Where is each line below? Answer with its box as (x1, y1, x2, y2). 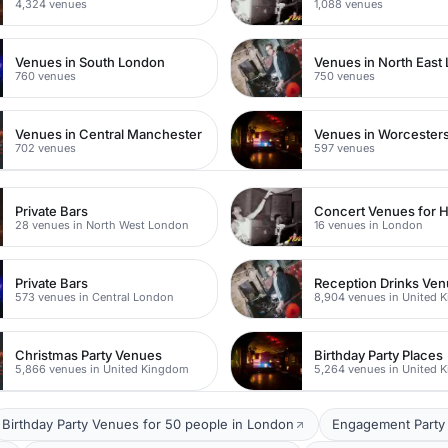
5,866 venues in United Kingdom (15, 361, 190, 376)
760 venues (15, 68, 77, 83)
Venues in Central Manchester (15, 125, 203, 142)
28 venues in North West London (15, 217, 190, 232)
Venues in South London (15, 53, 166, 70)
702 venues (15, 140, 77, 155)
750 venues (314, 68, 376, 83)
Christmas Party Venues (15, 346, 163, 363)
